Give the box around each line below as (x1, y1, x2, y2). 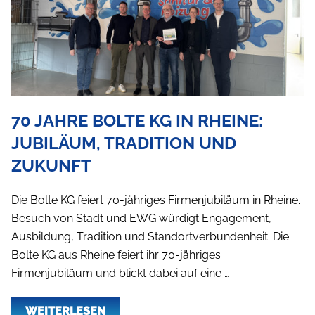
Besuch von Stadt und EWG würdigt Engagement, (11, 211, 271, 225)
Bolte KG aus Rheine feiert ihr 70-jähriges (11, 247, 221, 262)
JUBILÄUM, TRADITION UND (11, 132, 236, 153)
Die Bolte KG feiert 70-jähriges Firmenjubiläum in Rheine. (11, 193, 300, 207)
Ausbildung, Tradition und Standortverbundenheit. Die (11, 229, 289, 243)
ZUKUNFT (11, 155, 91, 176)
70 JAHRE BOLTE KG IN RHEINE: (11, 110, 263, 131)
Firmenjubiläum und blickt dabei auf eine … (11, 266, 229, 280)
